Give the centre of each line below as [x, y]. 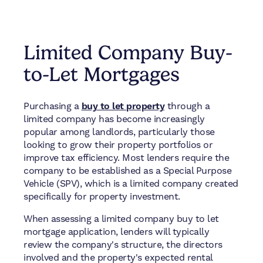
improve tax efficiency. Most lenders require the [126, 158]
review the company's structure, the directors [123, 245]
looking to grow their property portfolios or [118, 145]
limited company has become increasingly [114, 119]
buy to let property [123, 107]
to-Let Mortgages [102, 74]
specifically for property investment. [102, 197]
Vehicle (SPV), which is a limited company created [131, 184]
